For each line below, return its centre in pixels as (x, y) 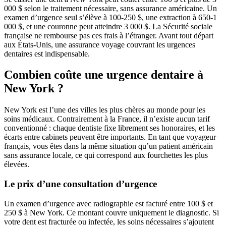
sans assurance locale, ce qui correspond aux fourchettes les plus (106, 155)
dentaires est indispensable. (47, 53)
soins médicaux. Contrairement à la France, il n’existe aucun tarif (107, 119)
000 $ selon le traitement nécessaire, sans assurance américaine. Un (110, 8)
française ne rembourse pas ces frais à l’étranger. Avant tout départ (109, 35)
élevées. (17, 164)
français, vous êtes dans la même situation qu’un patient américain (108, 146)
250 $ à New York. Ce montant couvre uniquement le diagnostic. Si (111, 212)
